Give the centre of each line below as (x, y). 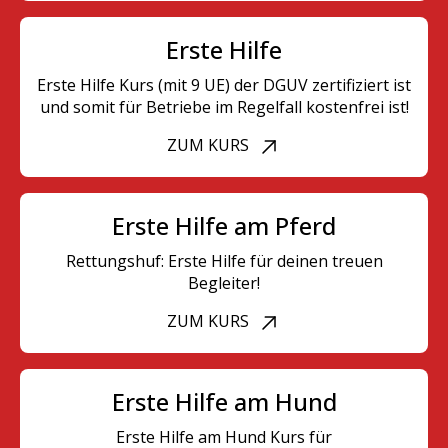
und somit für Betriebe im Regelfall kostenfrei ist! (224, 106)
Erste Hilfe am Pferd (224, 225)
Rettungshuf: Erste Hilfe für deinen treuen (224, 260)
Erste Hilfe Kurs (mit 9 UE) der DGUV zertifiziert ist (224, 84)
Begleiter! (224, 282)
